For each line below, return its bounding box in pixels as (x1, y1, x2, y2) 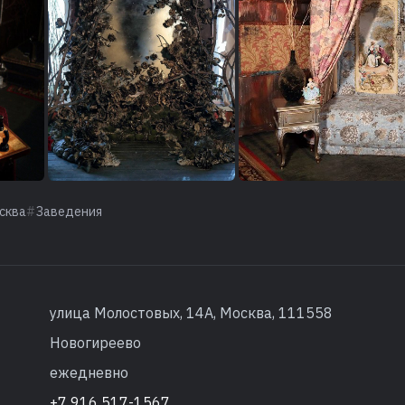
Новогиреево (49, 333, 141, 352)
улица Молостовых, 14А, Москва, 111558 (49, 303, 333, 322)
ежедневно (49, 363, 128, 381)
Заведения (36, 202, 103, 220)
